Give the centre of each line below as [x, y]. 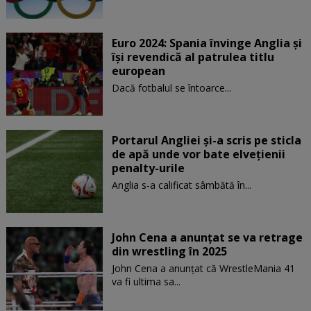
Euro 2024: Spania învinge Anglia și [207, 43]
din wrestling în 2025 [169, 251]
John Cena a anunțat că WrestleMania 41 [203, 268]
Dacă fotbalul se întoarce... [171, 87]
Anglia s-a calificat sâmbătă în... [181, 185]
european [138, 70]
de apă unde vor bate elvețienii [198, 154]
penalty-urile [148, 168]
